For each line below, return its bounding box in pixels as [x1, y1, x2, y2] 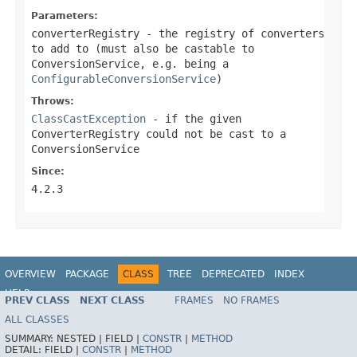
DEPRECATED [202, 268, 265, 280]
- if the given [146, 112, 241, 125]
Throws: [31, 95, 74, 107]
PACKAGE [65, 268, 109, 280]
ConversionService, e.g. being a [31, 57, 229, 70]
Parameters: [31, 10, 98, 22]
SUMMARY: [5, 333, 57, 345]
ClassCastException [31, 112, 146, 125]
